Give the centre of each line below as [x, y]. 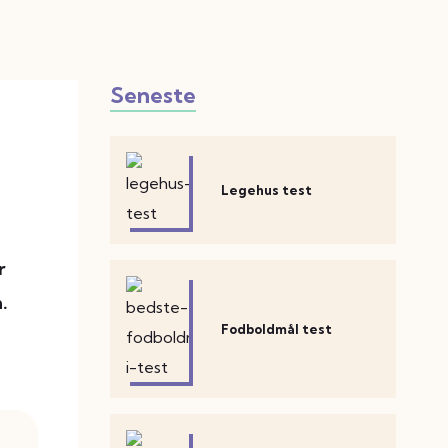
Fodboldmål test [277, 329]
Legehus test [267, 190]
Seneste [153, 95]
